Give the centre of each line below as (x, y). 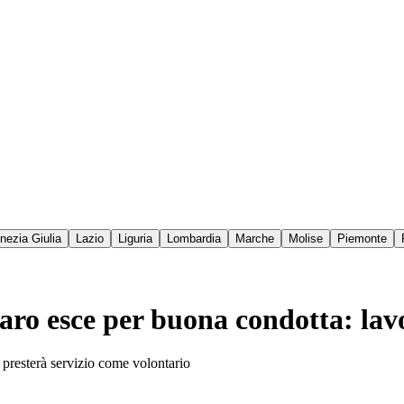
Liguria (135, 239)
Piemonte (362, 239)
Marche (255, 239)
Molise (306, 239)
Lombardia (194, 239)
